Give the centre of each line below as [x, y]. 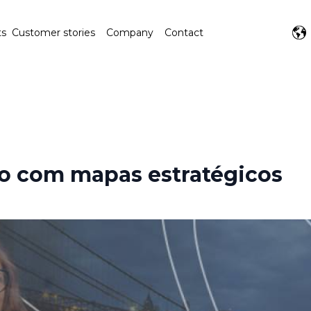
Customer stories [53, 33]
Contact [184, 33]
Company [129, 33]
